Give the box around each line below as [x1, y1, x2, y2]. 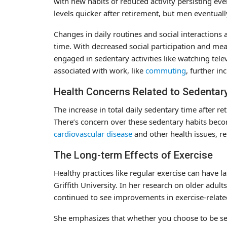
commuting [145, 65, 186, 75]
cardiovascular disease [54, 128, 132, 139]
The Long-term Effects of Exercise [54, 148, 213, 161]
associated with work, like [54, 65, 145, 75]
